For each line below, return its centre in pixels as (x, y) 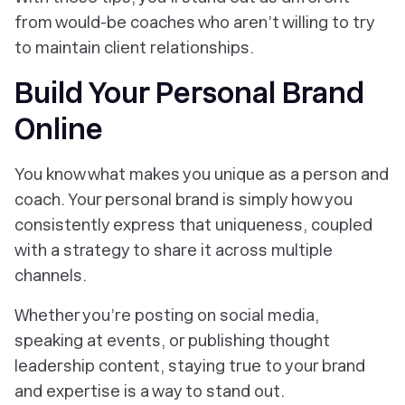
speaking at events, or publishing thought (172, 340)
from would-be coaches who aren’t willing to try (194, 22)
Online (59, 129)
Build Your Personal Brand (189, 93)
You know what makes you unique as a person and (202, 174)
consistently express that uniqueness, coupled (193, 225)
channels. (51, 275)
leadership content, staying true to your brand (190, 366)
